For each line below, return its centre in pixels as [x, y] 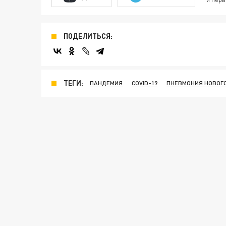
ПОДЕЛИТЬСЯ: [88, 36]
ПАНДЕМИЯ [106, 83]
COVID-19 [145, 83]
